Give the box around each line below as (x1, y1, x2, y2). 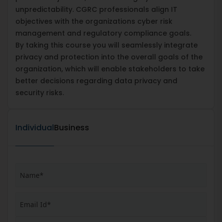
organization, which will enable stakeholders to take (15, 63, 205, 74)
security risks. (15, 87, 64, 98)
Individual (15, 121, 54, 133)
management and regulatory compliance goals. (15, 28, 191, 38)
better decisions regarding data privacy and (15, 75, 177, 86)
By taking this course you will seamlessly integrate (15, 40, 198, 50)
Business (54, 121, 89, 133)
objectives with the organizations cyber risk (15, 16, 172, 26)
